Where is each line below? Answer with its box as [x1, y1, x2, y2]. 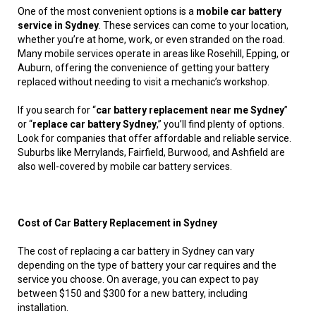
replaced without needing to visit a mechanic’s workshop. [18, 76, 269, 88]
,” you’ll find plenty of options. [157, 119, 284, 130]
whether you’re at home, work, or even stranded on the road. [18, 34, 285, 46]
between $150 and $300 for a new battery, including [18, 288, 248, 300]
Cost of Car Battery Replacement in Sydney [18, 217, 217, 229]
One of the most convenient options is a [18, 6, 196, 18]
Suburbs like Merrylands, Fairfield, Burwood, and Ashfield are [18, 147, 285, 159]
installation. [18, 302, 68, 314]
